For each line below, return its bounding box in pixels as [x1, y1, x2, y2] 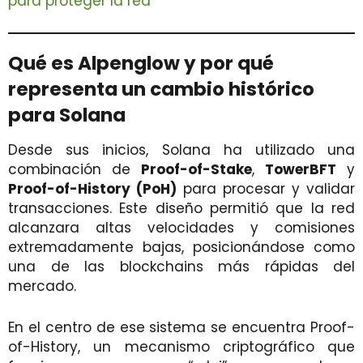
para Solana [8, 101, 126, 128]
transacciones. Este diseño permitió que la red [8, 198, 355, 218]
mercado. [8, 275, 76, 296]
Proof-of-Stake [141, 159, 252, 179]
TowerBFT [265, 159, 336, 179]
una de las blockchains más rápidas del [8, 256, 355, 276]
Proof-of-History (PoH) [8, 178, 177, 199]
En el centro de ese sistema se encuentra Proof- [8, 317, 355, 337]
